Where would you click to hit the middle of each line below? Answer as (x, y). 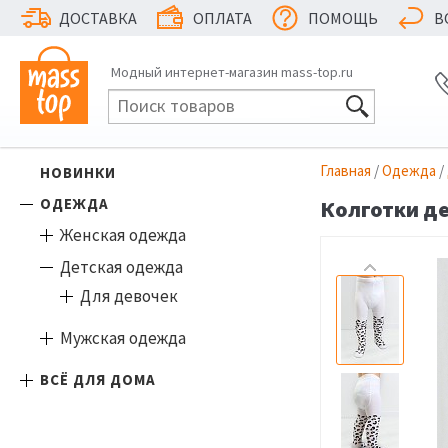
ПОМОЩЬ (343, 18)
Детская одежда (121, 267)
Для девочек (129, 296)
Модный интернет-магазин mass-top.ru (232, 72)
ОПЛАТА (222, 18)
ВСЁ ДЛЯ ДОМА (98, 379)
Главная (345, 170)
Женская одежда (123, 235)
